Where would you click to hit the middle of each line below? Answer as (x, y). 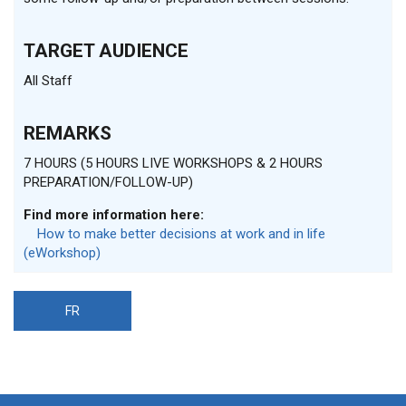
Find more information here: (116, 215)
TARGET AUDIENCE (106, 51)
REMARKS (68, 134)
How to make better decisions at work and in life (181, 234)
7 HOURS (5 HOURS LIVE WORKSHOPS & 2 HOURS (173, 164)
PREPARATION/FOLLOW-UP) (108, 183)
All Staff (48, 81)
